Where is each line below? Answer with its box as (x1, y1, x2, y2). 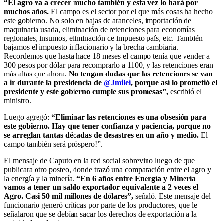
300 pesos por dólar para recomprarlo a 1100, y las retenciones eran (4, 60, 213, 69)
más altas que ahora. (4, 69, 67, 78)
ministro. (4, 96, 31, 105)
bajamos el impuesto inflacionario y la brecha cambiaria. (4, 42, 178, 51)
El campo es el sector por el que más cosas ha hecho (49, 7, 213, 16)
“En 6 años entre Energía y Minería (76, 174, 196, 183)
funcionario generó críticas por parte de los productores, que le (4, 200, 197, 209)
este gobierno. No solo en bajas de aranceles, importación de (4, 16, 191, 25)
